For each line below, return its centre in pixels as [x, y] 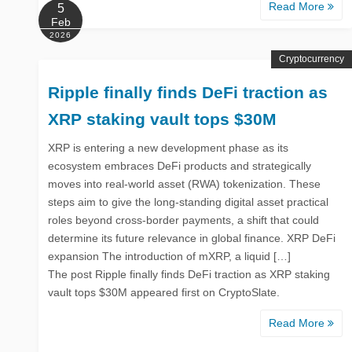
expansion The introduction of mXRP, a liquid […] [169, 256]
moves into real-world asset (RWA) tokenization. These [184, 183]
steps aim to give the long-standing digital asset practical [188, 202]
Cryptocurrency [311, 59]
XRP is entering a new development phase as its [168, 147]
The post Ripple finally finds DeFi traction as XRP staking [189, 274]
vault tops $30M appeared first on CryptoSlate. [164, 292]
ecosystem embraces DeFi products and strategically [180, 165]
